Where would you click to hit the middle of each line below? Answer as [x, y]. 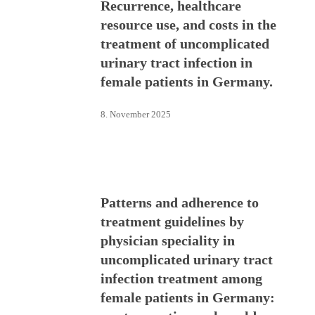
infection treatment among [181, 278]
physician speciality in [167, 240]
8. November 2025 [135, 115]
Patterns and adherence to [179, 202]
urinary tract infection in [176, 62]
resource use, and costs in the [188, 24]
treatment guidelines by [172, 221]
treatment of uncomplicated [185, 43]
